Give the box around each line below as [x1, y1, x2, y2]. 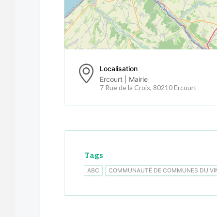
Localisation [100, 64, 138, 73]
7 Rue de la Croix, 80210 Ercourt [100, 83, 197, 92]
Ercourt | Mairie [100, 75, 148, 83]
